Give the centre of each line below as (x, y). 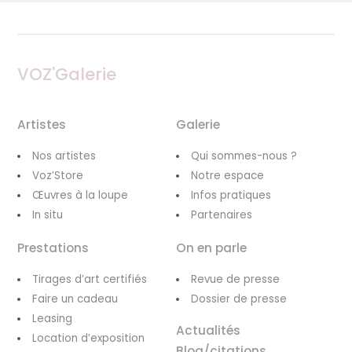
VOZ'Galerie (67, 74)
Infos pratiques (231, 195)
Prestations (53, 247)
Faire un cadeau (75, 299)
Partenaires (222, 214)
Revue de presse (235, 279)
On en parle (211, 247)
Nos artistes (64, 156)
